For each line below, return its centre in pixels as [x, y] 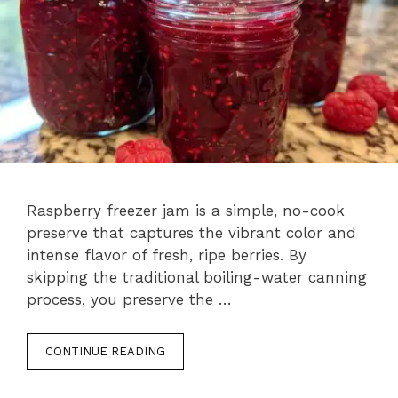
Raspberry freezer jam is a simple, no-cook [186, 210]
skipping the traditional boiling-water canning [197, 277]
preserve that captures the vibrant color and [191, 232]
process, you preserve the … [129, 299]
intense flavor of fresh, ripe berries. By [167, 255]
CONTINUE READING [105, 352]
